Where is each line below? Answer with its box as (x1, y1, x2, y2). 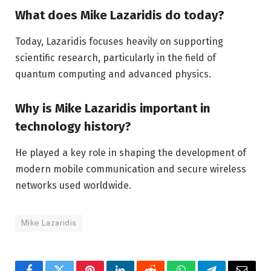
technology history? (15, 119, 131, 134)
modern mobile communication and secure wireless (15, 163, 246, 175)
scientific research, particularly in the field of (15, 52, 216, 64)
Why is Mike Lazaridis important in (15, 100, 211, 116)
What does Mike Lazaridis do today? (15, 7, 224, 22)
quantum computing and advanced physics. (15, 68, 211, 80)
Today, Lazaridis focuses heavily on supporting (15, 36, 223, 48)
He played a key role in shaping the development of (15, 147, 246, 159)
